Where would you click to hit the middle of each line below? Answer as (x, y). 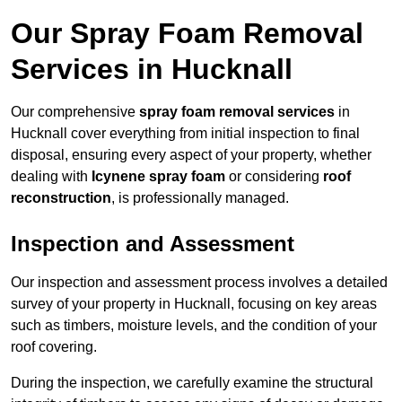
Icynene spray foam (158, 177)
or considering (274, 177)
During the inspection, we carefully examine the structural (192, 383)
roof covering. (54, 347)
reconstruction (61, 198)
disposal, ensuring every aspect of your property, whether (191, 155)
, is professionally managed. (200, 198)
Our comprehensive (75, 112)
